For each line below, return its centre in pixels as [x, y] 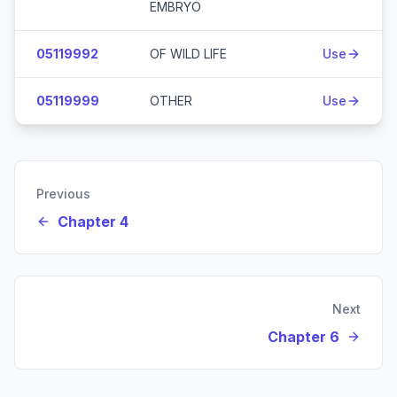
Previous [63, 194]
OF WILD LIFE [188, 54]
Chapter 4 [93, 222]
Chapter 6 [304, 337]
